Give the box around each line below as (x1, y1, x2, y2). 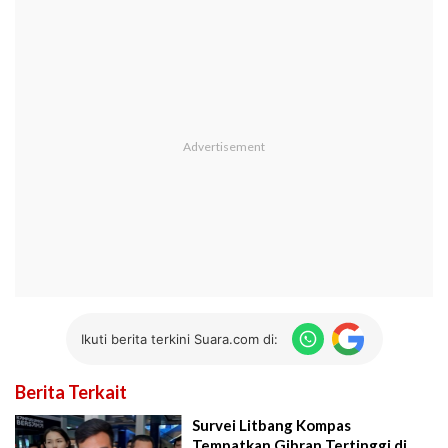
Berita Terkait (15, 381, 127, 404)
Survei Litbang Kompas (192, 416, 352, 435)
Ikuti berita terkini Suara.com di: (80, 330, 278, 347)
